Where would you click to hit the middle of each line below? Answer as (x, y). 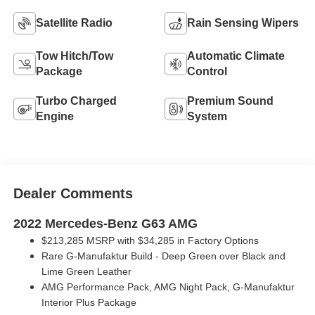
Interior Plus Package (89, 303)
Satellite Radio (74, 23)
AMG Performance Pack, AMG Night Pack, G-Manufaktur (168, 287)
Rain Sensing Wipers (243, 23)
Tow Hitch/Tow (74, 56)
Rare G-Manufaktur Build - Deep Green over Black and (163, 256)
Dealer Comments (73, 194)
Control (207, 71)
